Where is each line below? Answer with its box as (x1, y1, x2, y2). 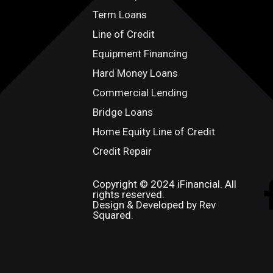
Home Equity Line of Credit (93, 126, 215, 138)
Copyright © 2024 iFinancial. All (93, 178, 236, 190)
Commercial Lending (93, 87, 188, 99)
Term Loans (93, 9, 147, 21)
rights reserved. (93, 188, 165, 200)
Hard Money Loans (93, 67, 178, 79)
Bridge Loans (93, 106, 153, 118)
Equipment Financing (93, 48, 188, 60)
